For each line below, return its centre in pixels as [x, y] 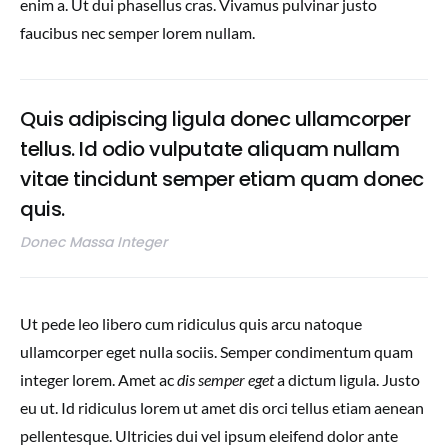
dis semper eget [225, 380]
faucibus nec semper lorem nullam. [137, 33]
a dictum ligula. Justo [347, 380]
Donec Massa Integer [93, 242]
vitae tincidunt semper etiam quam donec [222, 179]
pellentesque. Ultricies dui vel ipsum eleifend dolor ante [209, 436]
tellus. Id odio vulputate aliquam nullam [209, 149]
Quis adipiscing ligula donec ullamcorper [215, 119]
